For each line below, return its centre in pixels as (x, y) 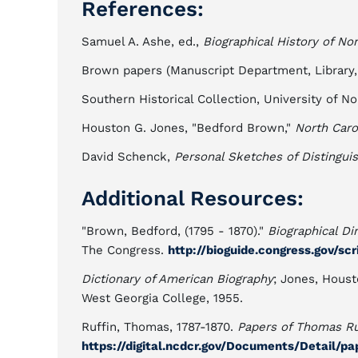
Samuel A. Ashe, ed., (142, 42)
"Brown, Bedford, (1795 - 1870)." (175, 231)
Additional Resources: (193, 198)
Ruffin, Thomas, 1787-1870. (159, 327)
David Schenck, (128, 157)
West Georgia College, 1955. (162, 298)
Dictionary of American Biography (177, 279)
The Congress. (125, 250)
